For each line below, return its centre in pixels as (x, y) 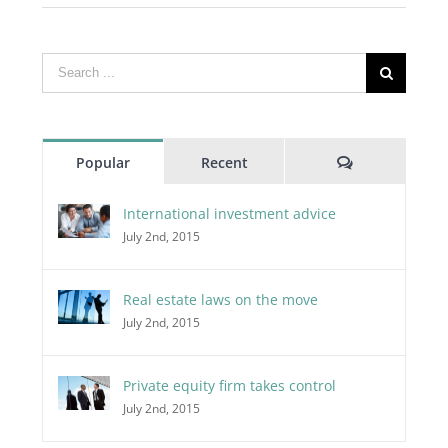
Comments (389, 161)
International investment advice (229, 213)
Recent (224, 162)
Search (63, 65)
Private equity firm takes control (229, 385)
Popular (102, 162)
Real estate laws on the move (220, 299)
